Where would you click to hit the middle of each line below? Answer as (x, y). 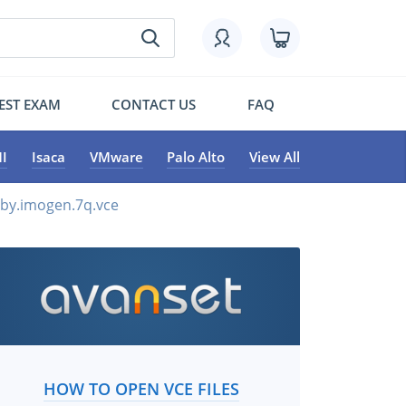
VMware (116, 157)
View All (274, 157)
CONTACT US (154, 104)
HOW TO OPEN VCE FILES (141, 389)
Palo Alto (196, 157)
